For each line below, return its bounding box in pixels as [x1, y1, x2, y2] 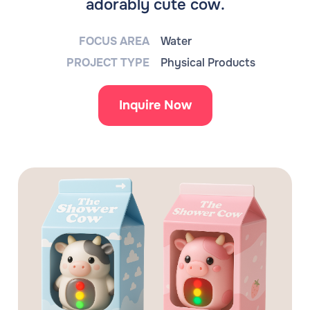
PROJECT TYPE [66, 55, 149, 70]
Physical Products [161, 55, 255, 70]
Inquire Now [118, 98, 192, 113]
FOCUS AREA [79, 34, 149, 48]
